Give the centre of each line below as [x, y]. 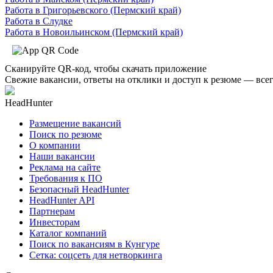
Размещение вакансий [75, 123]
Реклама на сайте [65, 167]
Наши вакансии [62, 156]
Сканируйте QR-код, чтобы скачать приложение [106, 68]
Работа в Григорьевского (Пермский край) [93, 10]
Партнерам [52, 211]
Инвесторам [55, 222]
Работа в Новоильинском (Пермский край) [94, 32]
